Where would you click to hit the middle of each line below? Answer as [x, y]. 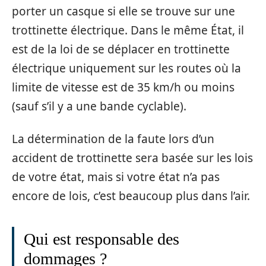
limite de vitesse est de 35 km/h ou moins [123, 87]
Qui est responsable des [102, 239]
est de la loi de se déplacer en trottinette [121, 49]
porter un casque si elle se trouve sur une [123, 11]
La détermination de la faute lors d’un [113, 139]
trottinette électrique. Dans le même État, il [128, 30]
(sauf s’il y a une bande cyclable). [99, 106]
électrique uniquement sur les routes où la [126, 68]
